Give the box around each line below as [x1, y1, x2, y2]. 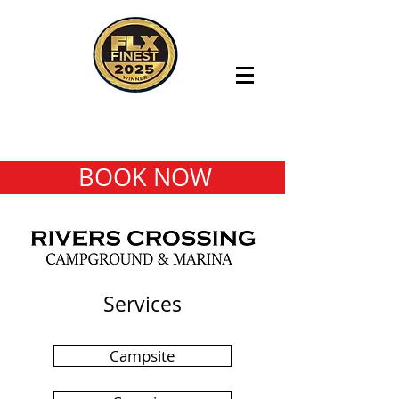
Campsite [110, 346, 175, 366]
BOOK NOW [77, 161, 212, 193]
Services [103, 290, 182, 318]
